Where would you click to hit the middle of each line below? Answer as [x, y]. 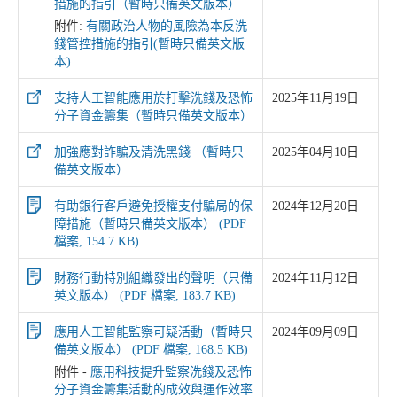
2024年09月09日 [315, 332]
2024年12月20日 [315, 206]
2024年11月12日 [315, 278]
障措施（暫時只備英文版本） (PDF [150, 224]
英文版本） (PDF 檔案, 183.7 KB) [145, 296]
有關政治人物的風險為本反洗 [167, 26]
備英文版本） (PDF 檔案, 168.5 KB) [151, 350]
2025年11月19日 [315, 98]
